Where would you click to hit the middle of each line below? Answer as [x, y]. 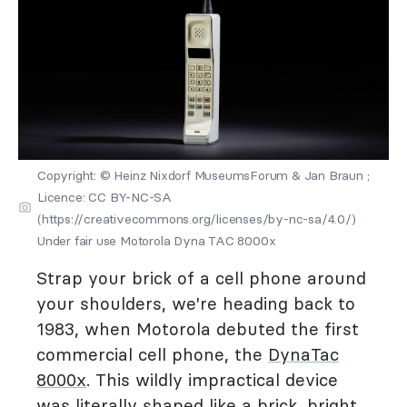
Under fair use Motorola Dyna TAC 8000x [157, 241]
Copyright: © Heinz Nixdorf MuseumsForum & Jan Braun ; [203, 175]
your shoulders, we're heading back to [196, 303]
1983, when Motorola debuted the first [198, 329]
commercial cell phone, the [152, 354]
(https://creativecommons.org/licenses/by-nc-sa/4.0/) [197, 219]
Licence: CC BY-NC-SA [105, 197]
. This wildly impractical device [212, 380]
